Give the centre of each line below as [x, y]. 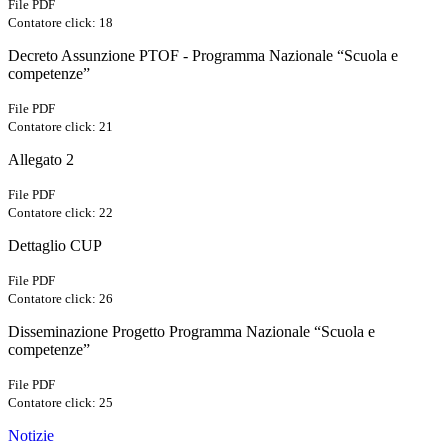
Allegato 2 [41, 160]
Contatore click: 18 [60, 23]
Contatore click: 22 [60, 213]
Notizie [31, 436]
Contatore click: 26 [60, 299]
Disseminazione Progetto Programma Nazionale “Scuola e [191, 332]
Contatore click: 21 [60, 127]
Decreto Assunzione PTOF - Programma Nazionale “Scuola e [203, 56]
